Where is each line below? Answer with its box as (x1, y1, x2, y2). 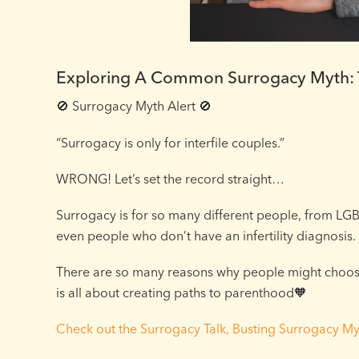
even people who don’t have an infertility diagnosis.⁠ (56, 227, 356, 244)
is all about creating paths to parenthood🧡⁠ (56, 284, 307, 301)
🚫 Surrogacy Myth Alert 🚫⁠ (56, 98, 212, 115)
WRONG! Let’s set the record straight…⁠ (56, 170, 284, 187)
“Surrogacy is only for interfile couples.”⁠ (56, 134, 284, 151)
